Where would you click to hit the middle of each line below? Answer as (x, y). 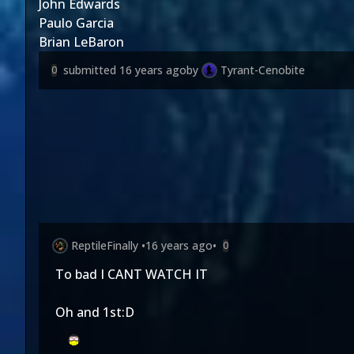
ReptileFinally (105, 245)
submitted (91, 70)
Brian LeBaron (81, 42)
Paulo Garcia (76, 23)
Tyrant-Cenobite (263, 70)
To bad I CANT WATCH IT (132, 274)
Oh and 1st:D (95, 312)
